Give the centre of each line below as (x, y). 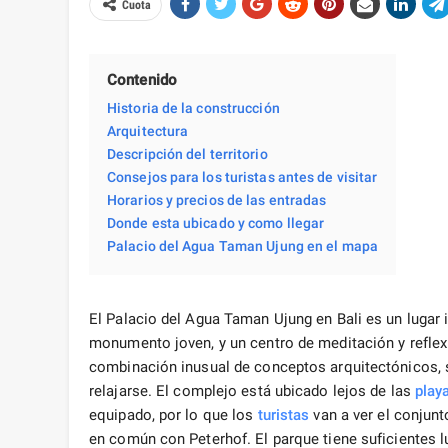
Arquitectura (148, 131)
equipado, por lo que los (173, 415)
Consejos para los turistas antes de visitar (242, 177)
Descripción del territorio (187, 154)
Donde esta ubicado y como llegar (216, 223)
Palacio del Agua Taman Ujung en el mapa (242, 246)
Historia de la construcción (193, 108)
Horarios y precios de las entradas (217, 200)
